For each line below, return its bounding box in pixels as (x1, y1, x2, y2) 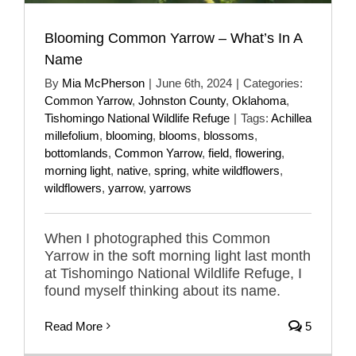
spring (154, 163, 186, 177)
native (117, 163, 148, 177)
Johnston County (138, 93, 226, 107)
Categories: (243, 75, 303, 90)
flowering (235, 145, 281, 160)
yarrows (149, 180, 192, 195)
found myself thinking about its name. (44, 282, 281, 299)
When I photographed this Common (44, 230, 270, 246)
